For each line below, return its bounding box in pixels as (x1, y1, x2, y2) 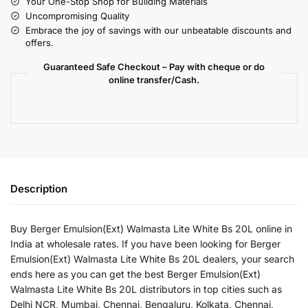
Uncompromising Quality (25, 10, 129, 21)
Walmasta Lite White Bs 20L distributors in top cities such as (10, 283, 282, 295)
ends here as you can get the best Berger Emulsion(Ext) (10, 267, 261, 280)
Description (10, 181, 67, 195)
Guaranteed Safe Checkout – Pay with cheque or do (43, 60, 265, 72)
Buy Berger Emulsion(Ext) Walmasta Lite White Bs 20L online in (10, 222, 292, 234)
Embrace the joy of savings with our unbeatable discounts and (25, 24, 291, 36)
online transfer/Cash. (109, 74, 199, 85)
